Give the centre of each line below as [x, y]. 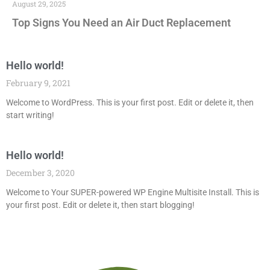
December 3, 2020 [40, 172]
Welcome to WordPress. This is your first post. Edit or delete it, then [130, 102]
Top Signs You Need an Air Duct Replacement [121, 22]
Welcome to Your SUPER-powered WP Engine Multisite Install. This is [133, 192]
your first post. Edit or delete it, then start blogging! [100, 205]
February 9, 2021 [38, 83]
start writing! [30, 115]
